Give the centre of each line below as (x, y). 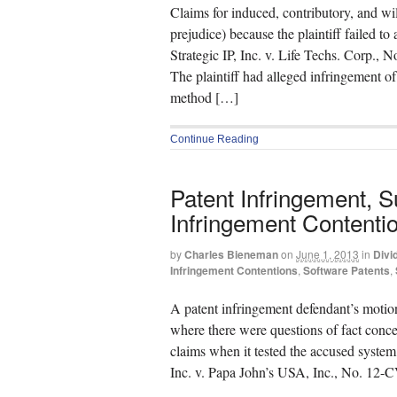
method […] (204, 97)
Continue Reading (214, 139)
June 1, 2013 (327, 254)
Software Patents (346, 271)
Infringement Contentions (234, 271)
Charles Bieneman (231, 255)
